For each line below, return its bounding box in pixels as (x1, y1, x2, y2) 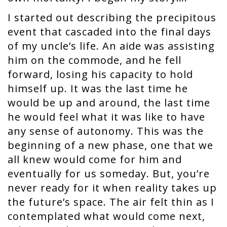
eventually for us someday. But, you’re (8, 167, 210, 180)
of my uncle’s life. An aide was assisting (8, 39, 215, 53)
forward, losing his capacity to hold (8, 67, 193, 81)
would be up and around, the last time (8, 96, 210, 109)
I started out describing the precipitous (8, 11, 216, 24)
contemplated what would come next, (8, 209, 205, 223)
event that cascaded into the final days (8, 25, 211, 39)
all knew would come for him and (8, 153, 182, 166)
